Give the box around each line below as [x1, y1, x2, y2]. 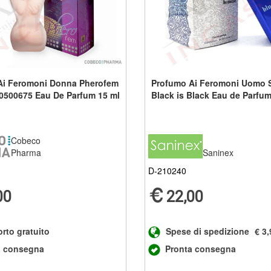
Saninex [202, 146, 233, 158]
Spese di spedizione [165, 224, 249, 237]
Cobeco [10, 134, 41, 146]
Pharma [10, 146, 41, 158]
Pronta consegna [165, 242, 236, 255]
